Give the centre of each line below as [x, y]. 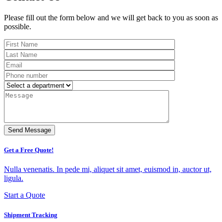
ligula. [14, 178]
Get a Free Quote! [29, 150]
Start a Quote [25, 195]
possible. [18, 27]
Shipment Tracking [31, 215]
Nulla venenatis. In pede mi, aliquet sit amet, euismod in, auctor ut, [108, 169]
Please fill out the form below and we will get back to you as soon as [111, 18]
